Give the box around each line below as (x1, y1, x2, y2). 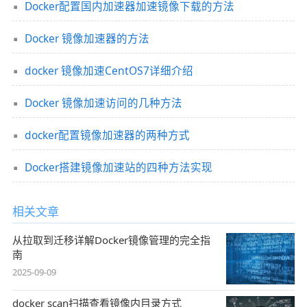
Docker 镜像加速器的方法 (24, 31, 149, 47)
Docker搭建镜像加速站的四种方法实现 (24, 160, 212, 175)
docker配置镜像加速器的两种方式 (24, 127, 190, 143)
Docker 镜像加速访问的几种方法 (24, 95, 182, 111)
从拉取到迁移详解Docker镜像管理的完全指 (12, 232, 210, 247)
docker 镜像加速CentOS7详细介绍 (24, 63, 193, 79)
